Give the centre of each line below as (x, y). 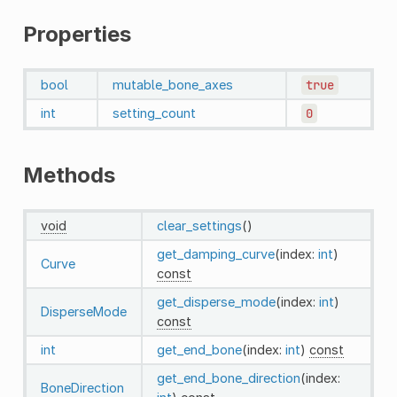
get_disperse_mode (216, 301)
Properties (77, 34)
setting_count (154, 113)
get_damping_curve (215, 253)
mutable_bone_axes (172, 84)
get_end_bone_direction (228, 378)
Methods (69, 175)
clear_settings (199, 225)
